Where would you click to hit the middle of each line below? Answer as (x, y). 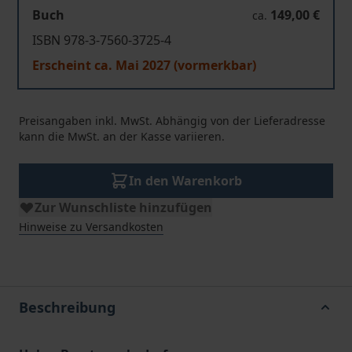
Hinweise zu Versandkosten (91, 227)
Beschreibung (67, 307)
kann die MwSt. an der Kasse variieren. (122, 136)
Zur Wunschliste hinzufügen (123, 207)
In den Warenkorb (185, 181)
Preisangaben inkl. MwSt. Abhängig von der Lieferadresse (172, 121)
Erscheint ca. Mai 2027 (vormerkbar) (144, 65)
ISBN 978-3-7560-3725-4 (102, 40)
